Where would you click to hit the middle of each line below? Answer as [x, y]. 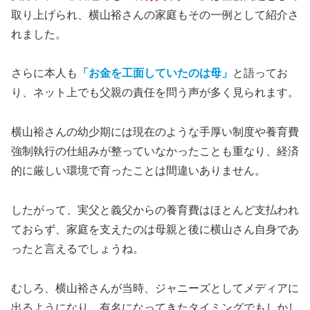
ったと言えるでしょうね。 [77, 248]
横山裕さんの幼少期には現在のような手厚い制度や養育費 [155, 132]
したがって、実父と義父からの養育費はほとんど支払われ [155, 210]
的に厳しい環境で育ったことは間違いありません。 [138, 171]
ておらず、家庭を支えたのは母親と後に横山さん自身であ [155, 229]
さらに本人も [44, 73]
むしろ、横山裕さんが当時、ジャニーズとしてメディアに [155, 288]
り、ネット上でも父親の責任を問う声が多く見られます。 [155, 93]
